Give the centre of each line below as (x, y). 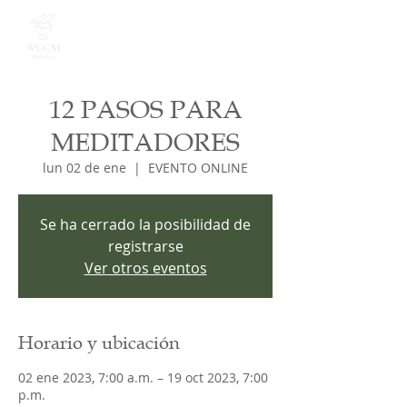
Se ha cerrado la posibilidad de (145, 224)
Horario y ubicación (99, 342)
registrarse (145, 246)
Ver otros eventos (145, 268)
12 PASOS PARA (145, 109)
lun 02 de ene (84, 168)
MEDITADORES (145, 142)
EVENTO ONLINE (198, 168)
